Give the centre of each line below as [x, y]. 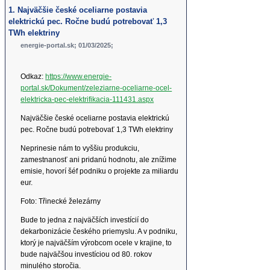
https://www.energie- [79, 77]
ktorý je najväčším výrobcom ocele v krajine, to [96, 243]
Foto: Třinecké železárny [61, 202]
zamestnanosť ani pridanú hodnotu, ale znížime [99, 160]
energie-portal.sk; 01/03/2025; [67, 46]
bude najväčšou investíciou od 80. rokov [86, 255]
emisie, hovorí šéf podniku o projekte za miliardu [100, 171]
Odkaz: [33, 77]
